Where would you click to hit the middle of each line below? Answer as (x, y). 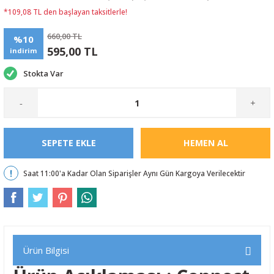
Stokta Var (43, 73)
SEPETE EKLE (68, 143)
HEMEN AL (206, 143)
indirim (24, 50)
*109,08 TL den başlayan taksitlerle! (65, 12)
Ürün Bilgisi (46, 250)
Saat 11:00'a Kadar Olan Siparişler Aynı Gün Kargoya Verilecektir (134, 173)
